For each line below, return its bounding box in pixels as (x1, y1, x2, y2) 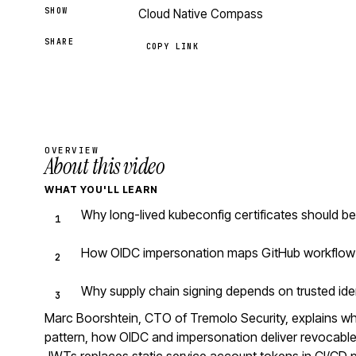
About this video (44, 152, 165, 181)
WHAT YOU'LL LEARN (44, 184, 159, 195)
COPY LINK (145, 41, 199, 52)
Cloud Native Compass (137, 6, 263, 21)
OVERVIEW (44, 145, 99, 156)
